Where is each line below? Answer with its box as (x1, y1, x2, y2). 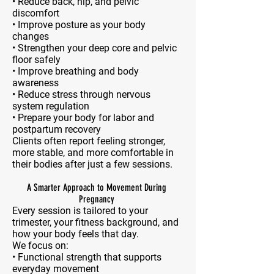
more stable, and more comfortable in (12, 147, 174, 158)
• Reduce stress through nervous (12, 89, 150, 100)
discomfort (12, 7, 59, 19)
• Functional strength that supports (12, 251, 161, 263)
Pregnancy (78, 193, 114, 205)
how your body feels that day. (12, 228, 139, 240)
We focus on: (12, 240, 68, 251)
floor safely (12, 54, 61, 65)
